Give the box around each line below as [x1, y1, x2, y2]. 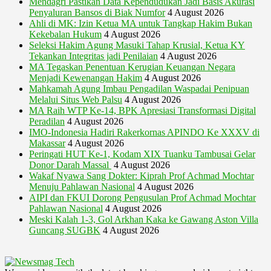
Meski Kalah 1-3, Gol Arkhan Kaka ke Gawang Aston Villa [29, 214, 258, 224]
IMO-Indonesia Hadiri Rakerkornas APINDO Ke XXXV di [29, 126, 260, 137]
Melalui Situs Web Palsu [29, 94, 122, 105]
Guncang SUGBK [29, 224, 100, 235]
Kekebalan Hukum [29, 28, 102, 39]
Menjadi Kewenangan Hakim [29, 72, 142, 83]
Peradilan [29, 116, 65, 126]
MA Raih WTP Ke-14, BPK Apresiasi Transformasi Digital [29, 105, 256, 116]
